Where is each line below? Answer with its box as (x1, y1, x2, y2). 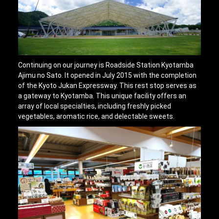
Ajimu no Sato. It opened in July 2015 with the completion (18, 71, 197, 80)
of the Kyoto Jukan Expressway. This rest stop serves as (18, 82, 197, 90)
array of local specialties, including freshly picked (18, 102, 172, 110)
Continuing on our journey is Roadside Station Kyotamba (18, 61, 194, 69)
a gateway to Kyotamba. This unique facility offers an (18, 92, 187, 100)
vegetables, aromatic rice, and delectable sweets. (18, 112, 175, 121)
